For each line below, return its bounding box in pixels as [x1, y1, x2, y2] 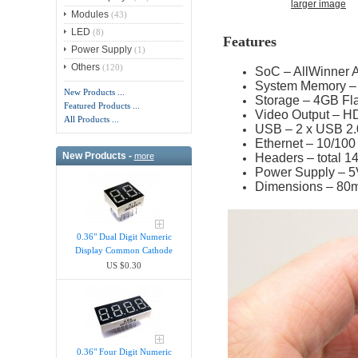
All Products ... [64, 114, 120, 125]
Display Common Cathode [75, 245, 173, 256]
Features [222, 33, 276, 50]
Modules [71, 9, 109, 21]
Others [71, 62, 101, 74]
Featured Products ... [64, 101, 141, 111]
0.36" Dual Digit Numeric [76, 232, 172, 242]
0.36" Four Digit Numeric [76, 346, 172, 356]
